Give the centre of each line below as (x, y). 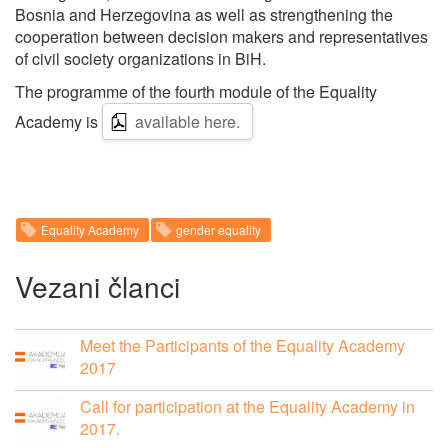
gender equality (218, 229)
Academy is (58, 121)
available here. (187, 121)
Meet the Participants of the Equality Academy (242, 345)
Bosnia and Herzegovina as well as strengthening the (204, 14)
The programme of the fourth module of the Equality (196, 91)
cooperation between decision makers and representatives (221, 36)
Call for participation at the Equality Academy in (247, 406)
